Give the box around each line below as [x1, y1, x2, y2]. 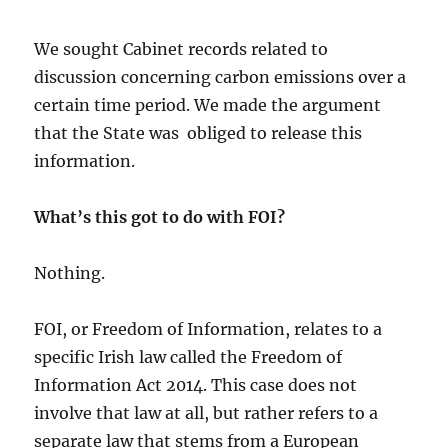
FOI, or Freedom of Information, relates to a [34, 319, 383, 339]
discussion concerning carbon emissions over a [34, 67, 407, 87]
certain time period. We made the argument [34, 95, 382, 115]
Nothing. [34, 263, 106, 283]
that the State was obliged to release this [34, 123, 363, 143]
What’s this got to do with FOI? [34, 207, 290, 227]
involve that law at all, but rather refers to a [34, 403, 379, 423]
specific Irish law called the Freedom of [34, 347, 343, 367]
